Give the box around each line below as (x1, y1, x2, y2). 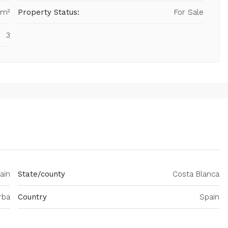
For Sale (174, 8, 204, 17)
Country (18, 192, 47, 202)
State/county (18, 169, 65, 179)
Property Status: (18, 8, 79, 17)
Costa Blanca (173, 169, 219, 179)
